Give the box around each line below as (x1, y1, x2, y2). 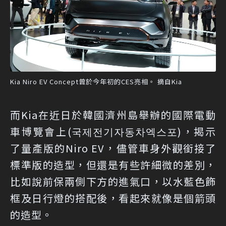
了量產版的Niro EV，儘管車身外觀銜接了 (10, 140, 216, 155)
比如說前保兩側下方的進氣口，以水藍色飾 (10, 174, 216, 189)
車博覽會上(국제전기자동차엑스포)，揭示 (10, 124, 216, 139)
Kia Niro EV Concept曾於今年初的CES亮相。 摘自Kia (10, 76, 182, 86)
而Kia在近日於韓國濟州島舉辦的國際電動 (10, 107, 216, 122)
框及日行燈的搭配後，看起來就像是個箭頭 (10, 190, 216, 205)
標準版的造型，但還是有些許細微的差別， (10, 157, 216, 172)
